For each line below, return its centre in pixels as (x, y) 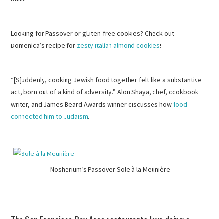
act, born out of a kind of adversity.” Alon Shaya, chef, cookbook (105, 92)
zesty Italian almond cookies (119, 46)
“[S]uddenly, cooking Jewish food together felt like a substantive (107, 80)
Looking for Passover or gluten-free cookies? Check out (93, 33)
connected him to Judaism (50, 117)
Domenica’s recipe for (44, 46)
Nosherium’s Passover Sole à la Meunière (110, 169)
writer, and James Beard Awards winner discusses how (92, 104)
